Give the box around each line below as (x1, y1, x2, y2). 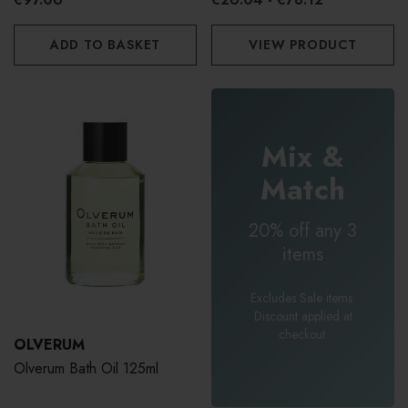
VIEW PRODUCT (249, 36, 357, 55)
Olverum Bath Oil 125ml (14, 358, 158, 380)
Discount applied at (253, 306, 352, 325)
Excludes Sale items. (250, 288, 355, 307)
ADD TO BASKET (49, 36, 161, 55)
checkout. (278, 324, 328, 343)
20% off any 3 (249, 217, 357, 244)
